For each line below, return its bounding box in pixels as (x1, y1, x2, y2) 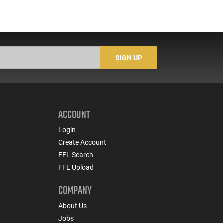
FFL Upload (58, 163, 94, 171)
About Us (58, 201, 87, 210)
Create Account (58, 138, 106, 146)
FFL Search (58, 150, 93, 159)
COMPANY (58, 182, 92, 199)
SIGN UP (115, 53, 142, 62)
